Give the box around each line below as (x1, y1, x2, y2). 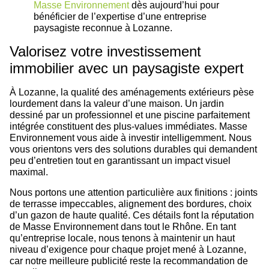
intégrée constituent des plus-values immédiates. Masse (10, 121, 247, 132)
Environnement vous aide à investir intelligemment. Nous (10, 133, 252, 144)
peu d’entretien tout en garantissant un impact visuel (10, 156, 231, 166)
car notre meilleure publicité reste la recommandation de (10, 255, 248, 266)
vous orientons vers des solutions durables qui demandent (10, 144, 257, 155)
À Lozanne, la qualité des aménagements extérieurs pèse (10, 87, 254, 98)
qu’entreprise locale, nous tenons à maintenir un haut (10, 232, 235, 243)
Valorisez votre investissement (10, 43, 201, 60)
